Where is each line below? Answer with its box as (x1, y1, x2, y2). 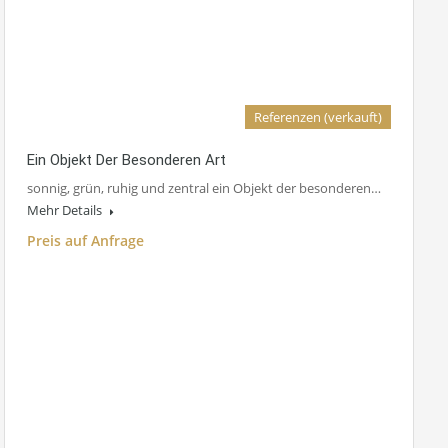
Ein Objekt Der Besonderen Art (27, 151, 226, 170)
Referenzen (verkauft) (254, 108, 382, 127)
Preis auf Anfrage (27, 231, 144, 251)
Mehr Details (27, 201, 105, 220)
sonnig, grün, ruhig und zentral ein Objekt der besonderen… (27, 179, 381, 198)
